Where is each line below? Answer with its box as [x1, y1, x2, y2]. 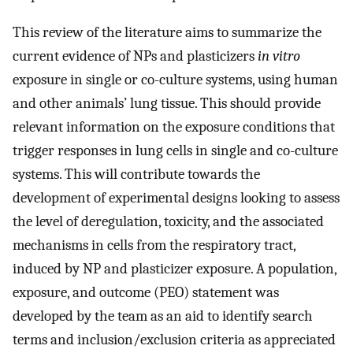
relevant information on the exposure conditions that [13, 118, 335, 136]
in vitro [258, 47, 300, 65]
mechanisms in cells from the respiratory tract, [13, 236, 295, 255]
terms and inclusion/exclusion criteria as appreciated [13, 331, 336, 349]
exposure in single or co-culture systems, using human [13, 71, 338, 89]
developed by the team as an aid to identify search [13, 307, 313, 325]
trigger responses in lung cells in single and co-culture [13, 142, 338, 160]
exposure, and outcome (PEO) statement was [13, 284, 279, 302]
